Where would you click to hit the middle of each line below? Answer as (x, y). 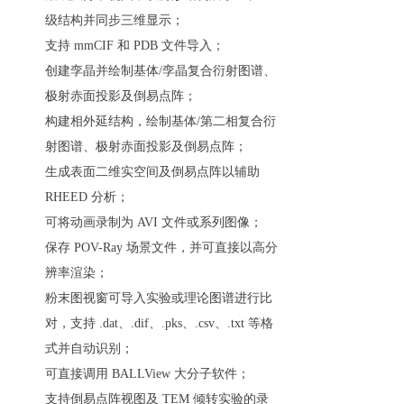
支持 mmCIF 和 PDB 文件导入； (135, 46)
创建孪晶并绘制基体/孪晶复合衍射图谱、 (161, 71)
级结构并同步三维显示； (115, 21)
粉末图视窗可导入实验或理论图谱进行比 (159, 298)
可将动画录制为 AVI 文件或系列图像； (154, 223)
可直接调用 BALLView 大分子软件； (147, 374)
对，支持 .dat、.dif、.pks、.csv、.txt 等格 (159, 324)
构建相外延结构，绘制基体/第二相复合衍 (161, 122)
